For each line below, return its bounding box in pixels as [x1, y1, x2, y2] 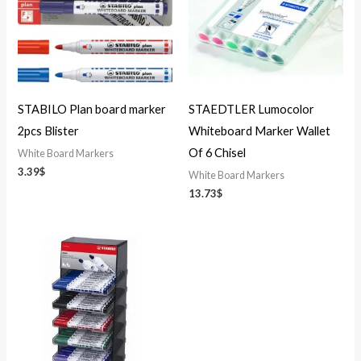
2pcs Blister [18, 123, 80, 138]
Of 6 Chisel [189, 145, 246, 160]
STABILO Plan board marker [18, 102, 167, 116]
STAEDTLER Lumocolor [189, 102, 314, 116]
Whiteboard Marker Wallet [189, 123, 330, 138]
